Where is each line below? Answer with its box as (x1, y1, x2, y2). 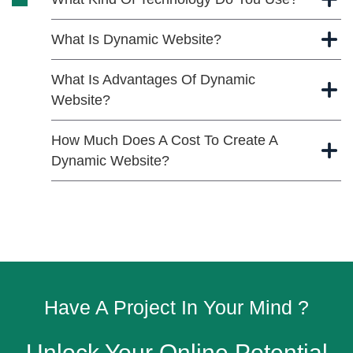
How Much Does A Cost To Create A (51, 132, 278, 148)
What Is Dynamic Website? (51, 31, 221, 47)
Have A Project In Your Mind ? (44, 295, 309, 318)
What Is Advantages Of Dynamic (51, 71, 255, 87)
